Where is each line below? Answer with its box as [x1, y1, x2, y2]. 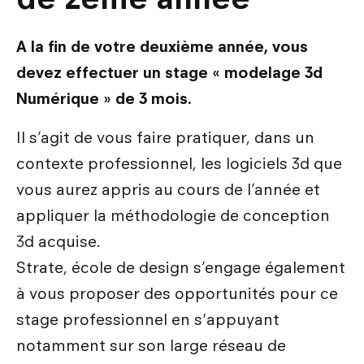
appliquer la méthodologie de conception [16, 206, 330, 225]
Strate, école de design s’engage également [16, 258, 345, 277]
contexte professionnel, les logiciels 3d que [16, 154, 342, 173]
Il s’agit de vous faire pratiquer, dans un [16, 128, 314, 147]
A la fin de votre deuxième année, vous [16, 37, 308, 56]
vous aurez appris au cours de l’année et [16, 180, 320, 199]
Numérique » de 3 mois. [16, 89, 192, 108]
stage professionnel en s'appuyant [16, 310, 279, 329]
